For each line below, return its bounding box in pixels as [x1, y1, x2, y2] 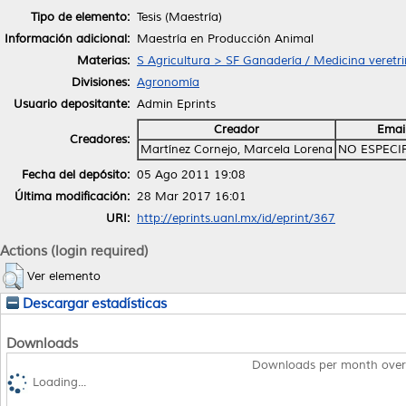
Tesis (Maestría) [137, 9, 222, 24]
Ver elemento [27, 268, 101, 284]
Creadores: [70, 131, 130, 147]
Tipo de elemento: [31, 9, 130, 24]
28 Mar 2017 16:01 [137, 188, 246, 204]
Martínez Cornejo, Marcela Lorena [140, 141, 333, 157]
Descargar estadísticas [19, 295, 167, 312]
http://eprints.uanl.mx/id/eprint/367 [137, 210, 335, 226]
